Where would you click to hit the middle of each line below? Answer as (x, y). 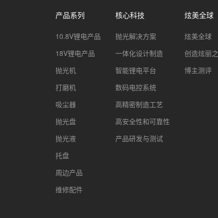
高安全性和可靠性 (143, 121)
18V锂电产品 (75, 53)
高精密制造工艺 (139, 104)
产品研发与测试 (139, 138)
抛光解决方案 (136, 36)
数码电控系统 (136, 87)
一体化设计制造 (139, 53)
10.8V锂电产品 (78, 36)
